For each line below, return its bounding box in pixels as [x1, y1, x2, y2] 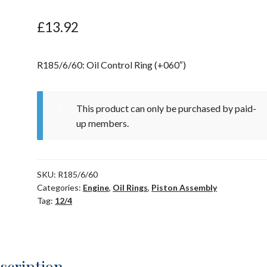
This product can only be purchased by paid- [76, 103, 256, 114]
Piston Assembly [151, 182, 218, 193]
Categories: [37, 182, 83, 193]
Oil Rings [113, 182, 148, 193]
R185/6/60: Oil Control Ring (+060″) [37, 59, 187, 71]
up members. [76, 117, 129, 129]
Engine [83, 182, 110, 193]
